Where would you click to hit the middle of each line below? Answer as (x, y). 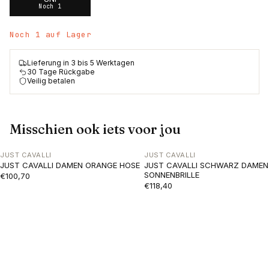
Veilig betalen (51, 81)
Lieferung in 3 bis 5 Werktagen (81, 63)
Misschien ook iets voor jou (95, 129)
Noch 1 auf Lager (51, 35)
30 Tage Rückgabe (61, 72)
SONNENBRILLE (172, 175)
